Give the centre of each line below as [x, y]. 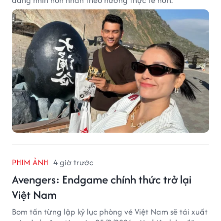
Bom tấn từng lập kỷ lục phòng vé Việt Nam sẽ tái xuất [110, 211]
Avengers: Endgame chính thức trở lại [102, 179]
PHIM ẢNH [30, 162]
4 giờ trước [73, 162]
